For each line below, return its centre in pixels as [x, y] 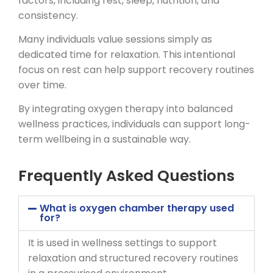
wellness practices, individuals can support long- [134, 124]
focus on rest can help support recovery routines [136, 69]
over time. [42, 85]
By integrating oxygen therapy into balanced [126, 109]
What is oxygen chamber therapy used [137, 208]
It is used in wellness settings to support [122, 243]
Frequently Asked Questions [126, 175]
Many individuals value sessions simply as [115, 39]
